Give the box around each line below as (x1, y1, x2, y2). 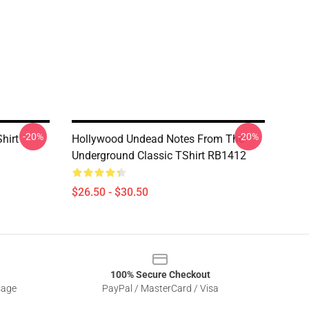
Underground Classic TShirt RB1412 (72, 149, 246, 162)
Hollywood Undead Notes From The (72, 132, 244, 146)
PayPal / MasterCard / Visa (101, 283, 219, 294)
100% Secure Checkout (110, 269, 210, 280)
